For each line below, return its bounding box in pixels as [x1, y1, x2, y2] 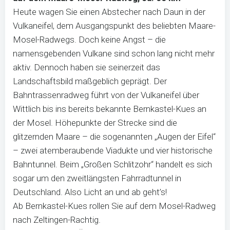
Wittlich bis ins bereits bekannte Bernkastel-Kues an [13, 104, 206, 114]
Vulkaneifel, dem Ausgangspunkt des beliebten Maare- [13, 21, 216, 31]
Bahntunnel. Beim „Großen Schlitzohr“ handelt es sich [13, 159, 212, 169]
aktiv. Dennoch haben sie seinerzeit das [13, 62, 160, 72]
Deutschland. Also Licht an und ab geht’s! [13, 187, 191, 197]
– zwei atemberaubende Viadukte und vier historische [13, 145, 213, 156]
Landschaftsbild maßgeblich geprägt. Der [13, 76, 167, 86]
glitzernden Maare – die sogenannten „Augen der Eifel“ [13, 131, 216, 142]
